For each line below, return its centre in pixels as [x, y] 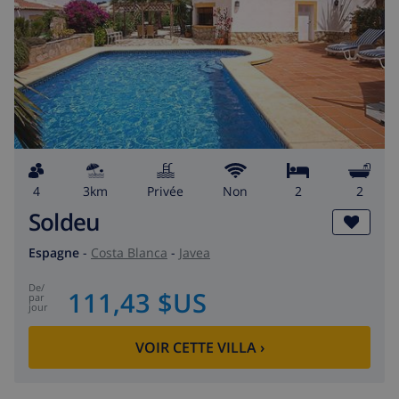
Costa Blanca [129, 252]
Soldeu [65, 222]
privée [169, 191]
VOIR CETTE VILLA [195, 348]
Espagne [54, 252]
